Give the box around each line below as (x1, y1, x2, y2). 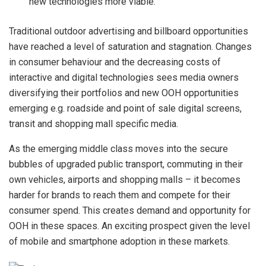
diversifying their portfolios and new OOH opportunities (9, 87, 239, 99)
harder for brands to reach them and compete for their (9, 189, 230, 201)
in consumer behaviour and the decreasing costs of (9, 56, 221, 68)
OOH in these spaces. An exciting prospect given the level (9, 220, 250, 232)
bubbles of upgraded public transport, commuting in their (9, 158, 243, 170)
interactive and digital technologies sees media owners (9, 71, 239, 83)
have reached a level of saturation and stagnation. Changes (9, 40, 252, 52)
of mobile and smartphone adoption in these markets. (9, 235, 230, 247)
